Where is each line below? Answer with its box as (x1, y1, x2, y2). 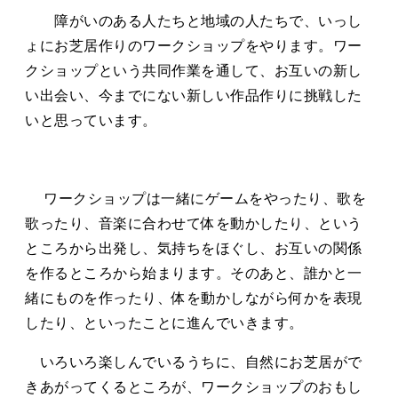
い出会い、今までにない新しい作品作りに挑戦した (25, 88, 362, 104)
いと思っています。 (25, 113, 157, 129)
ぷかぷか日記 (243, 85, 329, 100)
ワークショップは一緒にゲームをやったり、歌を (28, 191, 366, 207)
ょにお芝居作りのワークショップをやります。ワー (25, 38, 362, 54)
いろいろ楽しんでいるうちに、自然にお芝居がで (25, 354, 362, 370)
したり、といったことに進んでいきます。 (25, 315, 304, 331)
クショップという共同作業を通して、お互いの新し (25, 63, 362, 79)
